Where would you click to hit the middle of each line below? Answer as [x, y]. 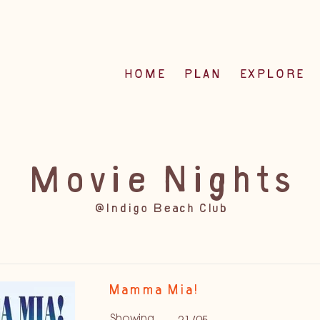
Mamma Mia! [153, 291]
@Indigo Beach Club [160, 210]
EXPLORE [271, 75]
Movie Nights [160, 185]
